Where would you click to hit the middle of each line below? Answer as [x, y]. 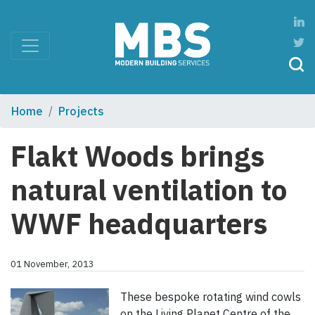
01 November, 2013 [52, 264]
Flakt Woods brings [137, 156]
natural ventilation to [149, 190]
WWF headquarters [139, 224]
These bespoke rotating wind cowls [211, 297]
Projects [81, 111]
